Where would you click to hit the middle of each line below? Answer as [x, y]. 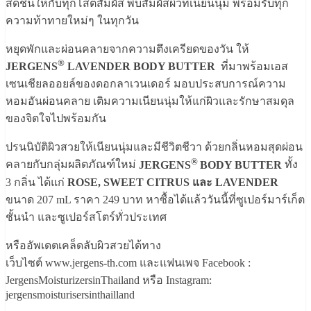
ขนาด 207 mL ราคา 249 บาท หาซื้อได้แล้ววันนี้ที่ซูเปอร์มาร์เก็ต [155, 199]
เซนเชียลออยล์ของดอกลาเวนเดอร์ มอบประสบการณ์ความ [146, 84]
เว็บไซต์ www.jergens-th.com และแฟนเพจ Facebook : [128, 262]
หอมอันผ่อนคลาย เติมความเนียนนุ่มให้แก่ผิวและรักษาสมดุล [150, 101]
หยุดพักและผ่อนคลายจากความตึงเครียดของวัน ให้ [127, 49]
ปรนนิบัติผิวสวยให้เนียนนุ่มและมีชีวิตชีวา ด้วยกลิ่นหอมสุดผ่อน [154, 147]
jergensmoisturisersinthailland [70, 294]
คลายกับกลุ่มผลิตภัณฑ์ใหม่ [72, 165]
